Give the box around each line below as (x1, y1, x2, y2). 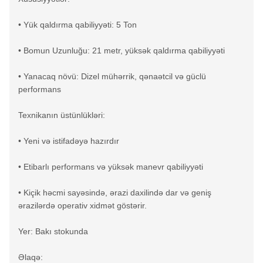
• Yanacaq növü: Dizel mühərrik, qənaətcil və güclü (18, 72, 206, 81)
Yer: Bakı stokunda (18, 227, 88, 236)
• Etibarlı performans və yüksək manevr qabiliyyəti (18, 162, 203, 171)
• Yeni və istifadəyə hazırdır (18, 136, 119, 146)
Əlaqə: (18, 252, 43, 262)
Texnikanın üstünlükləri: (18, 110, 105, 120)
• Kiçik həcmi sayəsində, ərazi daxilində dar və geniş (18, 188, 211, 197)
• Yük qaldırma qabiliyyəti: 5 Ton (18, 20, 137, 29)
